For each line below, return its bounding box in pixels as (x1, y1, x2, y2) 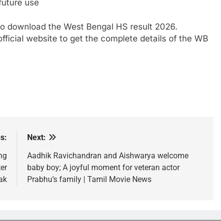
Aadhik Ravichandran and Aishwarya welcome (27, 151, 188, 160)
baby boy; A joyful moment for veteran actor (27, 163, 180, 172)
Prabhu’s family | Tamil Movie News (27, 175, 151, 184)
